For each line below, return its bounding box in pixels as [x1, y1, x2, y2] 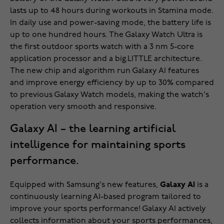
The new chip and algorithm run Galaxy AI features [10, 67, 199, 75]
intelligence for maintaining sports [10, 138, 185, 152]
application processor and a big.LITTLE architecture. [10, 55, 202, 63]
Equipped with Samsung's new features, [10, 181, 160, 189]
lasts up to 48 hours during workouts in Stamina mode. [10, 7, 213, 15]
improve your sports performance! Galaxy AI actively [10, 205, 206, 213]
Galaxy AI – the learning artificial [10, 122, 175, 136]
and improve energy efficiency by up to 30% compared [10, 79, 214, 87]
